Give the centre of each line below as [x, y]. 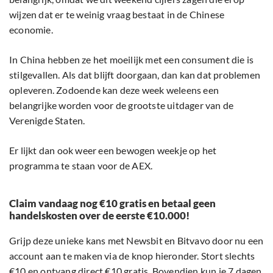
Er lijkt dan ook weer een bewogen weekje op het [113, 150]
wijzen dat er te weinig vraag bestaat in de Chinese [117, 14]
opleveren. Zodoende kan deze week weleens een [114, 90]
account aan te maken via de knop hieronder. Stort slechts [132, 255]
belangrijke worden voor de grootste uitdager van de [122, 105]
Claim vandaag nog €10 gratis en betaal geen [112, 203]
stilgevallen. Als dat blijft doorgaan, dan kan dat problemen [135, 74]
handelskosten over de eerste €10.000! [99, 215]
